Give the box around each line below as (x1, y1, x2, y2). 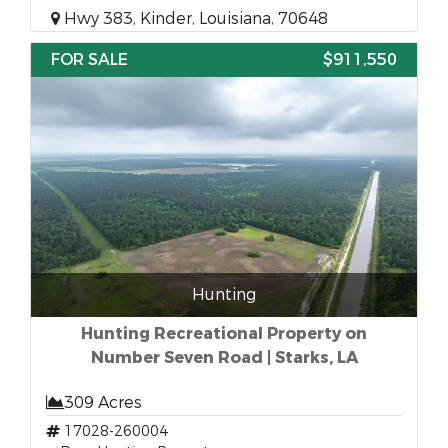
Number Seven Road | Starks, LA (90, 347, 358, 368)
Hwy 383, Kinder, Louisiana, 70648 (60, 8, 328, 29)
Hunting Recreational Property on (81, 323, 367, 344)
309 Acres (64, 392, 142, 413)
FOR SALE (51, 49, 128, 70)
